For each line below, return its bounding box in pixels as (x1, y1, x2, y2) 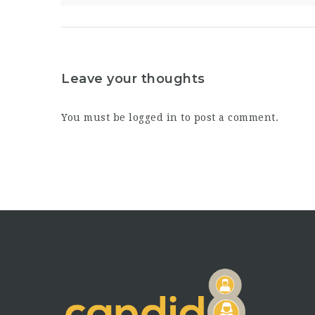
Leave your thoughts (61, 70, 205, 86)
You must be (61, 111, 129, 123)
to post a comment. (177, 111, 278, 123)
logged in (129, 111, 178, 123)
